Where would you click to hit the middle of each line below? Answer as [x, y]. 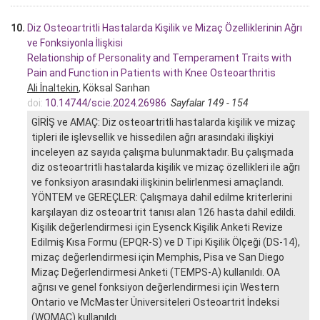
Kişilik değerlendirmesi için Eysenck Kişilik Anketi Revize [157, 227]
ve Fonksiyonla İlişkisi [75, 42]
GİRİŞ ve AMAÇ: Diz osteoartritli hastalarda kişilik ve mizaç [164, 122]
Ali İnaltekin [53, 87]
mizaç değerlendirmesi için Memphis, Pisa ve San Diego [158, 257]
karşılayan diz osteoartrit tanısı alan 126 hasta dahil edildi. [164, 212]
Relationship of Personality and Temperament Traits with [159, 57]
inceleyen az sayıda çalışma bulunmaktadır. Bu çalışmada [162, 152]
